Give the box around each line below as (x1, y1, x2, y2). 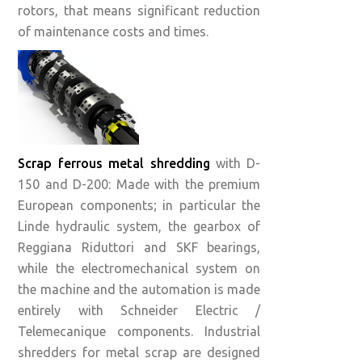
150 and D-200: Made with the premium (18, 177, 261, 192)
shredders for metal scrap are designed (18, 345, 261, 360)
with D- (216, 156, 261, 170)
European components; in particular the (18, 198, 261, 213)
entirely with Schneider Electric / (18, 303, 261, 318)
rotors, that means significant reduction (18, 3, 261, 18)
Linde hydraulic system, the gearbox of (18, 219, 261, 234)
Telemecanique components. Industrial (18, 324, 261, 339)
